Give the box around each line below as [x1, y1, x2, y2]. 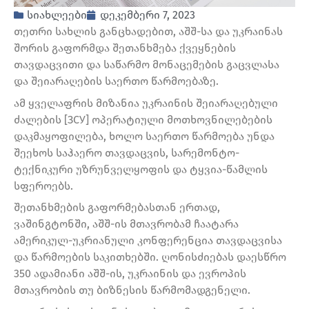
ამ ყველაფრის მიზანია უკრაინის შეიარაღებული [14, 96, 278, 110]
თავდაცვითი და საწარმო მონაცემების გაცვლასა [14, 58, 279, 72]
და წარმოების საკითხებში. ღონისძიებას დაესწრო [14, 250, 286, 264]
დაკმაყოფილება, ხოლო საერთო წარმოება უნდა [14, 129, 275, 143]
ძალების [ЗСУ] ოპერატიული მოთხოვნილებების [14, 112, 272, 126]
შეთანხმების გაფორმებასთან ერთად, [14, 201, 220, 215]
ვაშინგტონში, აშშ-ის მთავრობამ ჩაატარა [14, 217, 239, 231]
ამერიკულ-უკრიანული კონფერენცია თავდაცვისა [14, 234, 282, 248]
